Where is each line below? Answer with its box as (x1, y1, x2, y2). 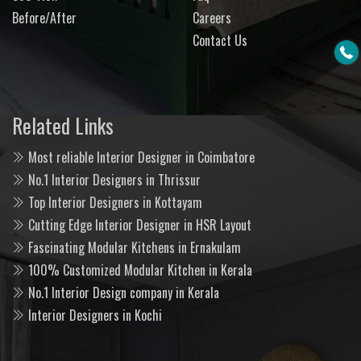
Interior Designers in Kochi (28, 305, 162, 325)
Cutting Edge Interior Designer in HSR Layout (28, 214, 251, 234)
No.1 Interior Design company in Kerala (28, 282, 219, 302)
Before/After (12, 7, 77, 27)
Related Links (12, 110, 114, 140)
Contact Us (193, 30, 247, 50)
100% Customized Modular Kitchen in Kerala (28, 259, 252, 280)
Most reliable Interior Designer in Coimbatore (28, 147, 255, 167)
